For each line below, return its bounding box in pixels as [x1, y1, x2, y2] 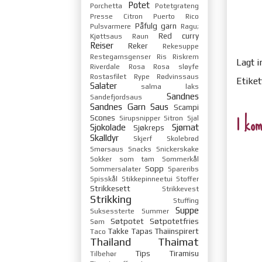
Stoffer [176, 174, 199, 183]
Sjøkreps [133, 122, 164, 132]
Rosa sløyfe [153, 62, 199, 71]
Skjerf [133, 134, 152, 143]
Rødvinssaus [157, 72, 199, 81]
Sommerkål [162, 154, 199, 163]
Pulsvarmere [90, 22, 131, 30]
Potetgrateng [155, 1, 199, 10]
